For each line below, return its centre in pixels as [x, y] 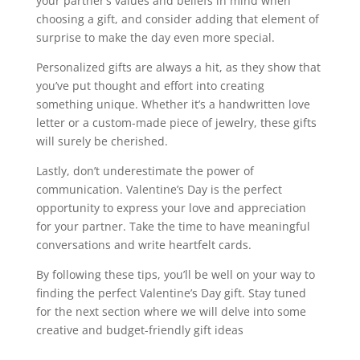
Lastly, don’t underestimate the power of [145, 171]
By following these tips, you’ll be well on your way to [175, 275]
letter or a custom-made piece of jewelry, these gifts [176, 123]
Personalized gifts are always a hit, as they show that [178, 67]
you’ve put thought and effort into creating [150, 86]
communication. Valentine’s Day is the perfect [159, 190]
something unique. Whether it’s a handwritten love [173, 104]
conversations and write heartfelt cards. [143, 245]
